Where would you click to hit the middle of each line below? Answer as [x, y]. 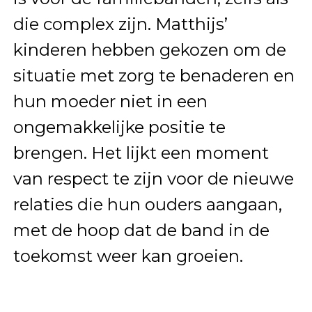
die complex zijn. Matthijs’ [120, 24]
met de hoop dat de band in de [141, 231]
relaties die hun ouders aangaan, [147, 205]
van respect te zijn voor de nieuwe [153, 179]
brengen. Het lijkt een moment [141, 153]
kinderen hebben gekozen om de [149, 50]
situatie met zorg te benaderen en [154, 76]
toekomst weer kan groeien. [128, 256]
